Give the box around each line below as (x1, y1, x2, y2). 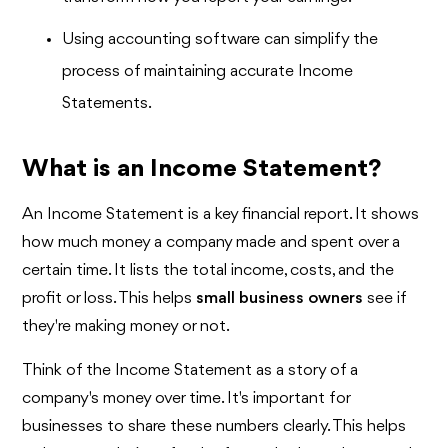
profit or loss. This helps (22, 290, 197, 307)
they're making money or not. (22, 318, 231, 335)
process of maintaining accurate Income (62, 63, 354, 80)
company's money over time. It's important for (22, 390, 351, 407)
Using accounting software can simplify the (62, 31, 379, 48)
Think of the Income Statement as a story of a (22, 362, 359, 379)
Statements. (62, 95, 153, 112)
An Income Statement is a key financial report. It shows (22, 206, 420, 223)
